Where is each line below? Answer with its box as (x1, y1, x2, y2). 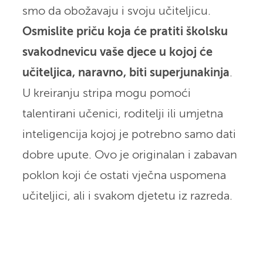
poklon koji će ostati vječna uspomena (22, 170, 226, 181)
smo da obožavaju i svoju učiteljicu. (22, 5, 211, 17)
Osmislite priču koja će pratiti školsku (22, 26, 228, 38)
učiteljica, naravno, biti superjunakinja (22, 67, 230, 79)
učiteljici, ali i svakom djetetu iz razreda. (22, 190, 232, 202)
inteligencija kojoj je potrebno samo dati (22, 129, 236, 140)
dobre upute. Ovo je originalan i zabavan (22, 149, 237, 161)
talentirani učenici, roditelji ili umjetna (22, 108, 223, 120)
